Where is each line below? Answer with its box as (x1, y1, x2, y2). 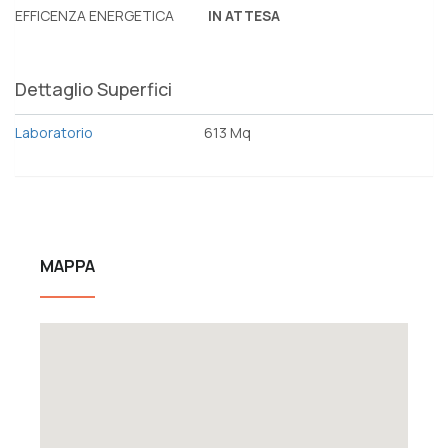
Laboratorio (15, 122, 93, 142)
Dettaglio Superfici (15, 76, 172, 101)
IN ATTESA (208, 5, 280, 25)
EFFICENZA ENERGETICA (15, 5, 174, 25)
